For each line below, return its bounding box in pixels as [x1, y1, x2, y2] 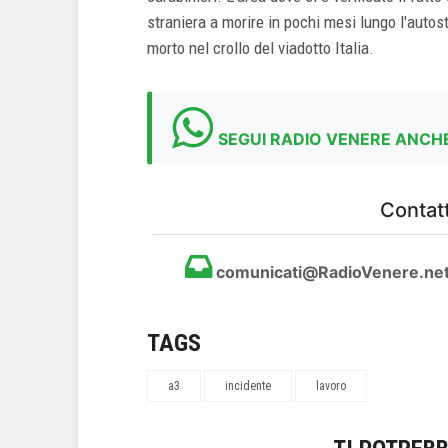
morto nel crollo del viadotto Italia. [147, 38, 374, 58]
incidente [225, 379, 271, 393]
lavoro [316, 379, 346, 393]
